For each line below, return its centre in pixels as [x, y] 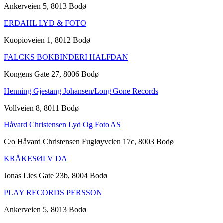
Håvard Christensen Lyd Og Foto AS [62, 124]
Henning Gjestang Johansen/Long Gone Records [81, 91]
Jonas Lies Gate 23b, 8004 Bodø [56, 175]
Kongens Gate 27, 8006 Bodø [51, 74]
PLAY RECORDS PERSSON [53, 192]
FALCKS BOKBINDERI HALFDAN [66, 57]
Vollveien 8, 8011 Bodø [41, 108]
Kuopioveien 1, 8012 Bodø [47, 40]
